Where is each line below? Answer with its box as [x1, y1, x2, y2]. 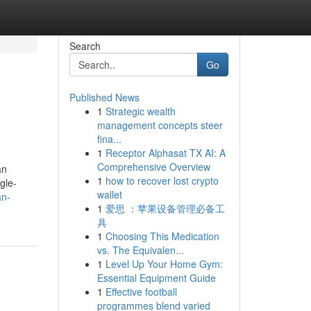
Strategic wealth [105, 104, 176, 118]
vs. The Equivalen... [96, 243, 184, 257]
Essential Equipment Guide [96, 271, 216, 285]
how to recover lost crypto [105, 174, 219, 187]
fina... [96, 132, 121, 146]
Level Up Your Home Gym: [105, 257, 223, 271]
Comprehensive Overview [96, 160, 210, 174]
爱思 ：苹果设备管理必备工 [105, 201, 225, 215]
